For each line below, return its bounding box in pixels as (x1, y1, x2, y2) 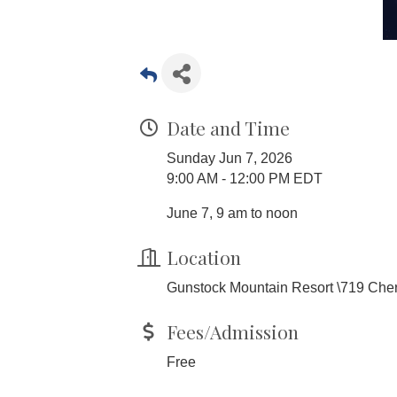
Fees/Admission (167, 318, 299, 344)
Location (167, 244, 241, 269)
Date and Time (167, 114, 290, 140)
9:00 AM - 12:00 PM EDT (167, 170, 323, 186)
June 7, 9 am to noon (167, 205, 298, 221)
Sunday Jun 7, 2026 (167, 150, 292, 166)
